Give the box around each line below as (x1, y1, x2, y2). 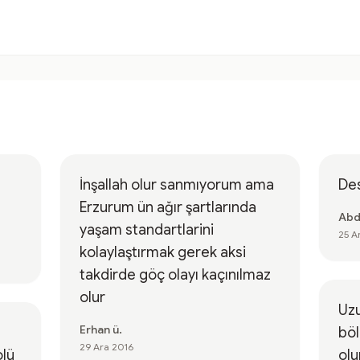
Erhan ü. (79, 322, 122, 337)
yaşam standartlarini (79, 221, 214, 239)
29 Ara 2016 (79, 341, 133, 353)
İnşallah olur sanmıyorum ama (79, 176, 274, 194)
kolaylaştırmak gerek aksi (79, 243, 246, 261)
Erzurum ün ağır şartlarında (79, 198, 256, 216)
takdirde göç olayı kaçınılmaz (79, 266, 271, 284)
